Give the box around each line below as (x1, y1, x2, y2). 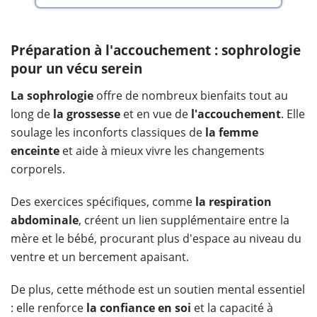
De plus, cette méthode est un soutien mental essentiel (11, 282, 305, 298)
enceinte (11, 143, 59, 159)
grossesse (67, 106, 120, 122)
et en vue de (120, 106, 191, 122)
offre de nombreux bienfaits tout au (93, 88, 288, 104)
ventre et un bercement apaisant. (11, 249, 189, 265)
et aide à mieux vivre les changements (59, 143, 265, 159)
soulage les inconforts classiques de (11, 125, 205, 141)
